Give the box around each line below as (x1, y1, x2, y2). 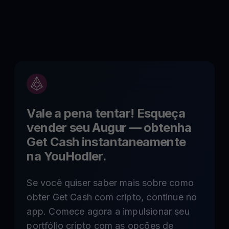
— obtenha (126, 120, 191, 135)
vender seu (27, 120, 93, 135)
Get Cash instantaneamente (27, 134, 186, 149)
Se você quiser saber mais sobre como (27, 177, 194, 188)
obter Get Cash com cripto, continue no (27, 192, 197, 202)
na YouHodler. (27, 149, 107, 164)
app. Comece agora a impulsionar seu (27, 206, 190, 217)
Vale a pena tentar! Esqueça (27, 106, 186, 121)
